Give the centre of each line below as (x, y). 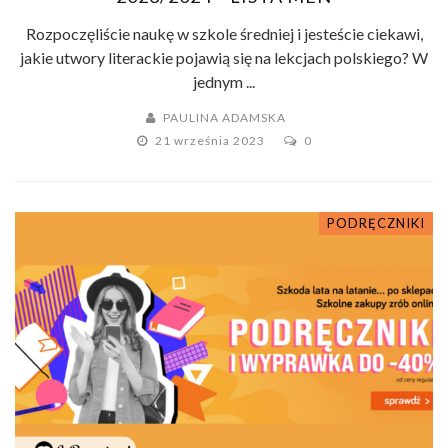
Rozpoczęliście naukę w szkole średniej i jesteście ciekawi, (224, 33)
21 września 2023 (211, 140)
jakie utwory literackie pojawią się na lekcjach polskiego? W (224, 57)
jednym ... (224, 81)
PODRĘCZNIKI (376, 222)
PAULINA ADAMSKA (224, 117)
